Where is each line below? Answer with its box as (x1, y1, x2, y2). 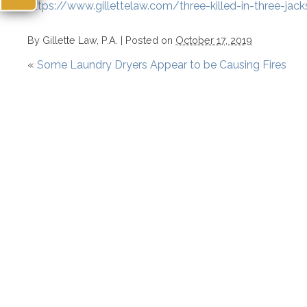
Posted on (125, 34, 175, 46)
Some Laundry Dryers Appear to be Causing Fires (37, 58, 286, 71)
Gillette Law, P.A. (42, 34, 118, 46)
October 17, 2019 (175, 34, 252, 46)
